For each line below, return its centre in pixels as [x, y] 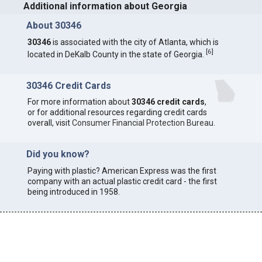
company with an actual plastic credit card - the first [122, 181]
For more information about [79, 102]
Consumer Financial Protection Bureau [142, 123]
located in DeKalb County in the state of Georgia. [116, 54]
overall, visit [49, 123]
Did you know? [58, 154]
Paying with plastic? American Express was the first [122, 170]
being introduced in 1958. [73, 192]
